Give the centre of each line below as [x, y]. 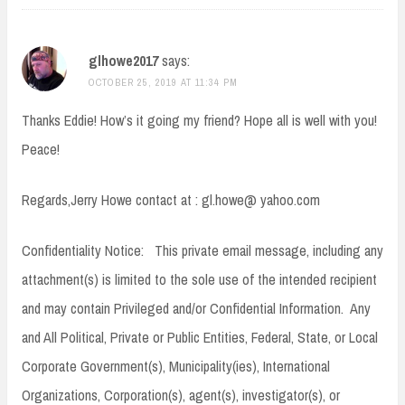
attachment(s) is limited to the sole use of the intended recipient [199, 280]
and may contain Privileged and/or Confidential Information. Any [196, 309]
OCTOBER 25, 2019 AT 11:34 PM [163, 83]
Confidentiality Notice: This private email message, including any [202, 251]
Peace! [41, 150]
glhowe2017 [123, 61]
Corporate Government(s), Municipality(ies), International [176, 367]
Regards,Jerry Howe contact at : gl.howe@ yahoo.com [171, 200]
